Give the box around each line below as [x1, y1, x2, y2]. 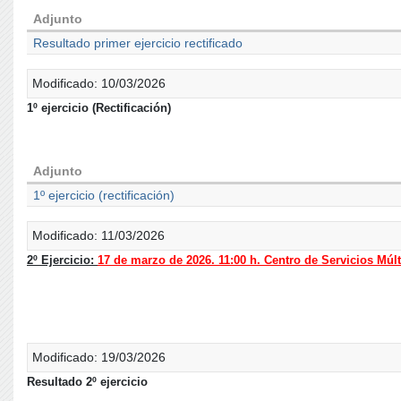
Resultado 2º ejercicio [27, 375, 148, 388]
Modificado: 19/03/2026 [32, 350, 166, 364]
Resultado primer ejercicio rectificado [33, 36, 243, 50]
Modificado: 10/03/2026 [32, 76, 166, 90]
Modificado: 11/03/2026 [32, 228, 165, 243]
